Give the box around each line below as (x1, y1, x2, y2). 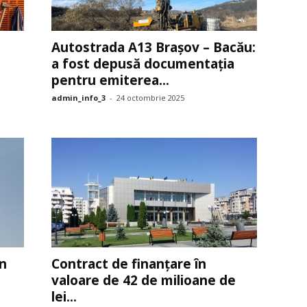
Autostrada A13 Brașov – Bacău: (51, 38, 256, 56)
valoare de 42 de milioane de (51, 271, 236, 289)
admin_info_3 (51, 93, 106, 103)
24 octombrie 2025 (116, 93, 184, 103)
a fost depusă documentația (51, 55, 234, 73)
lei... (51, 288, 77, 306)
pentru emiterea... (51, 71, 169, 89)
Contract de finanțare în (51, 255, 206, 273)
